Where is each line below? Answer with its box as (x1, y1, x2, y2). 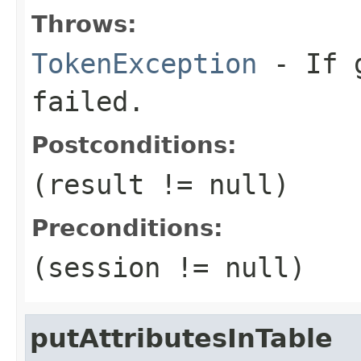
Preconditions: (31, 214, 223, 242)
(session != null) (31, 251, 305, 284)
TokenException (31, 47, 257, 80)
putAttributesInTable (30, 323, 333, 353)
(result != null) (31, 168, 289, 201)
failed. (31, 85, 144, 118)
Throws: (31, 10, 137, 38)
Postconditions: (31, 131, 237, 159)
